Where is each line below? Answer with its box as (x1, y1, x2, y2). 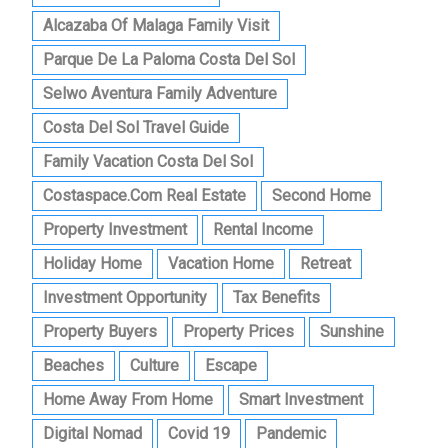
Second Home (272, 186, 371, 206)
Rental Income (213, 220, 313, 240)
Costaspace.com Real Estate (43, 186, 246, 206)
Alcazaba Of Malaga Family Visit (43, 16, 269, 36)
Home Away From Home (43, 390, 213, 410)
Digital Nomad (43, 424, 142, 444)
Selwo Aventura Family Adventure (43, 84, 277, 104)
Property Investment (43, 220, 187, 240)
